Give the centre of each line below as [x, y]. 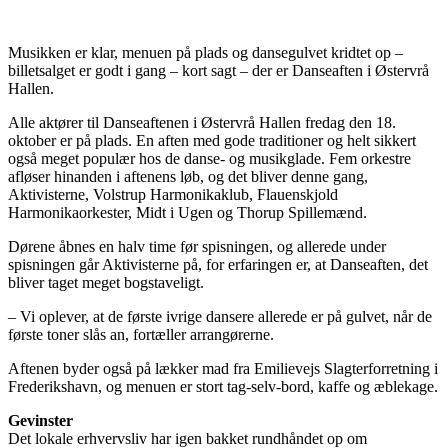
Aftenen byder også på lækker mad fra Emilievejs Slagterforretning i [223, 369]
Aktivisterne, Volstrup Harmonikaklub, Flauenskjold [173, 195]
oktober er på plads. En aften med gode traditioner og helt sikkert [212, 141]
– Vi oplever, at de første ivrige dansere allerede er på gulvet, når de [220, 317]
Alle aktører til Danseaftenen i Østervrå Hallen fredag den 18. [202, 123]
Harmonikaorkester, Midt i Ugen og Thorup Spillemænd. [187, 213]
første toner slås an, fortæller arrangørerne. [141, 335]
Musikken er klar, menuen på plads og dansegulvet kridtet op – [205, 53]
